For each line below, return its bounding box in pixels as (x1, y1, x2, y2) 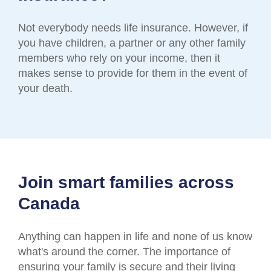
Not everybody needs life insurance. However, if (18, 22, 248, 34)
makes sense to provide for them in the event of (18, 67, 247, 80)
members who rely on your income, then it (18, 52, 220, 65)
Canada (18, 194, 80, 214)
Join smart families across (18, 173, 234, 192)
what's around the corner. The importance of (18, 246, 230, 258)
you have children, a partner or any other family (18, 37, 246, 50)
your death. (18, 82, 73, 95)
